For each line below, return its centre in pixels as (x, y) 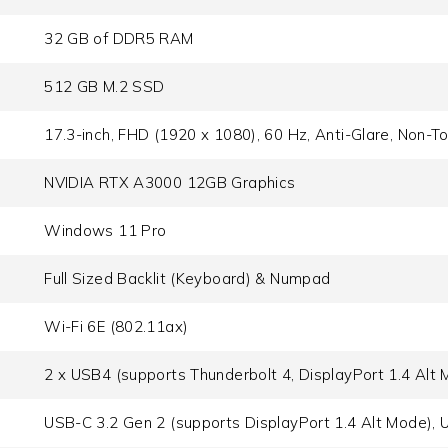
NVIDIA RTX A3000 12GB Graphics (170, 183)
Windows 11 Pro (105, 231)
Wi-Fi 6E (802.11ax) (116, 327)
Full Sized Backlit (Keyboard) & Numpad (187, 279)
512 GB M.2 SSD (104, 87)
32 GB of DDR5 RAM (119, 39)
